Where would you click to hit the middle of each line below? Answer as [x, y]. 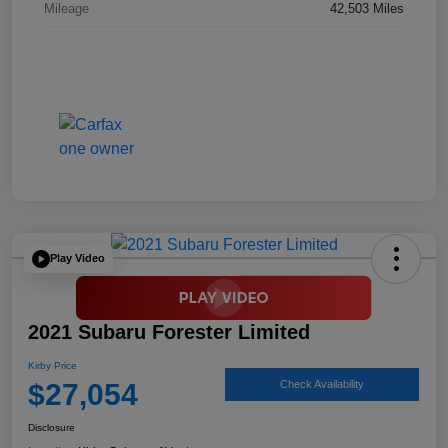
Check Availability [322, 384]
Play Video [77, 258]
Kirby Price [52, 365]
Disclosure [51, 427]
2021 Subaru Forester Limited [169, 331]
